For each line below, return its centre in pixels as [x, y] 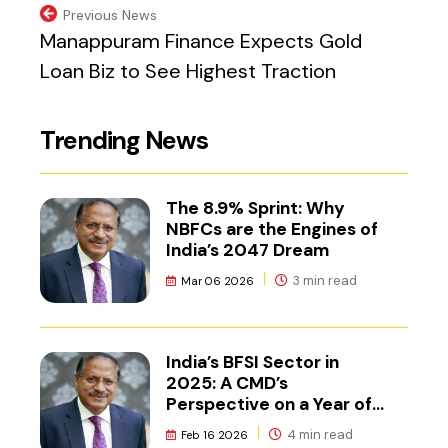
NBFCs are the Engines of [272, 229]
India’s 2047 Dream [248, 250]
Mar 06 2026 [218, 281]
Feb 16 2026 [215, 434]
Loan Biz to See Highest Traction [188, 70]
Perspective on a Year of [269, 403]
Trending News [124, 140]
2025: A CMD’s [227, 382]
